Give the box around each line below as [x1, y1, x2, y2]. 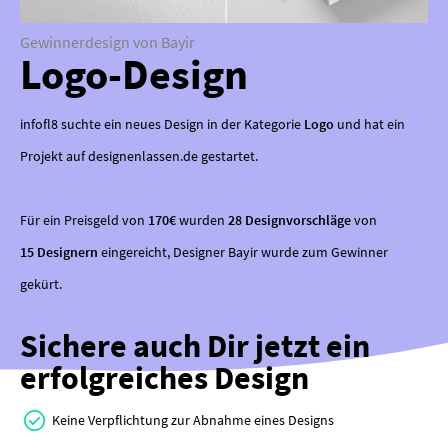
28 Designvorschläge [228, 210, 351, 229]
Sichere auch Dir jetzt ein [20, 325, 370, 366]
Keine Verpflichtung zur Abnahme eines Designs [52, 410, 334, 429]
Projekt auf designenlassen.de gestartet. [20, 146, 258, 165]
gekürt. [20, 274, 62, 293]
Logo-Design [20, 47, 248, 100]
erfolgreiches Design [20, 357, 309, 398]
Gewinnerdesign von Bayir [20, 31, 195, 52]
